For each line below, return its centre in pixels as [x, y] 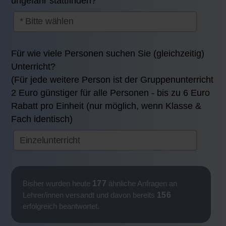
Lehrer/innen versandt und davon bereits [90, 195]
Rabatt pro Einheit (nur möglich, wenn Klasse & [106, 106]
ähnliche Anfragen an [142, 183]
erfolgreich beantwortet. [61, 206]
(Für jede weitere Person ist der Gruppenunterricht [112, 80]
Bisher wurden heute [57, 183]
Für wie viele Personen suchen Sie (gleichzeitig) [108, 54]
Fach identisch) [42, 119]
